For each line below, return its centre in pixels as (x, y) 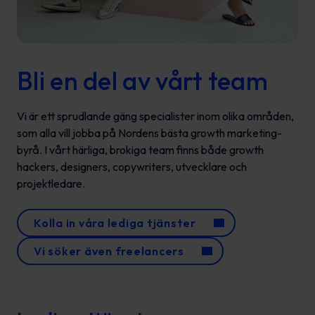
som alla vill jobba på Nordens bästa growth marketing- (149, 133)
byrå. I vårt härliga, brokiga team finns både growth (140, 150)
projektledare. (51, 184)
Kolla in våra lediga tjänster (115, 223)
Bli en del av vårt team (142, 81)
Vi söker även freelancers (109, 251)
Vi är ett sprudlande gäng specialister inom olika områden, (155, 116)
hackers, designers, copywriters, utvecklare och (132, 167)
